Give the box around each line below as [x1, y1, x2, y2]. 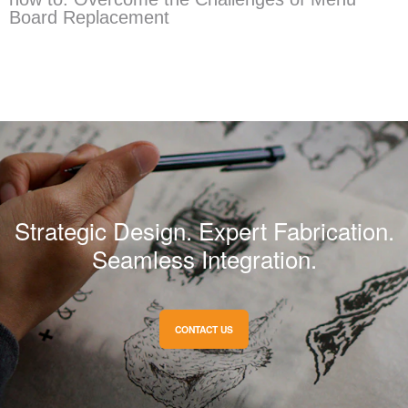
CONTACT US [175, 321, 233, 336]
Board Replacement [9, 7, 169, 28]
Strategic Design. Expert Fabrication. [14, 212, 394, 247]
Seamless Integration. [91, 240, 317, 275]
